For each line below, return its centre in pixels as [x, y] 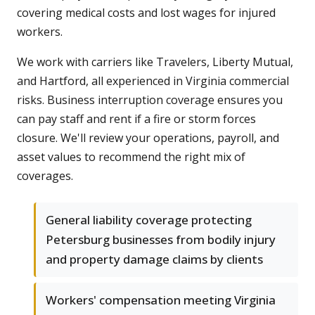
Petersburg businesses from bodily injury [161, 240]
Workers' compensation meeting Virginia [161, 300]
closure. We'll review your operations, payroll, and [148, 138]
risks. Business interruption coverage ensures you [150, 100]
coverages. [45, 176]
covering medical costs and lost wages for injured [146, 13]
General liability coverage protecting [149, 220]
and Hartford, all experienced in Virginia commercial [153, 81]
